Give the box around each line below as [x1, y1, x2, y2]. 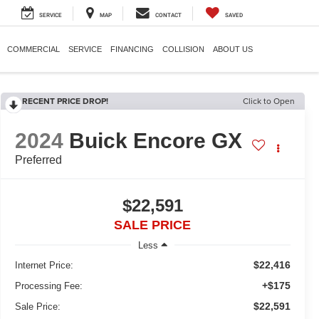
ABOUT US [213, 44, 253, 53]
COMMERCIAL [7, 44, 60, 53]
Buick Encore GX [68, 129, 242, 153]
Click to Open [243, 95, 295, 107]
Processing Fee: [14, 280, 83, 291]
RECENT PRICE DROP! [21, 95, 108, 107]
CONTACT [155, 11, 182, 19]
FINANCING [110, 44, 154, 53]
